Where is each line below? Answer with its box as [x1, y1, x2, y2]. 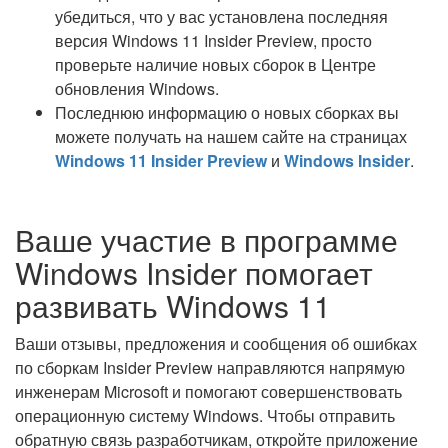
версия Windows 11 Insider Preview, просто [55, 29, 372, 52]
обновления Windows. [55, 77, 219, 100]
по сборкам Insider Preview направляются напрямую [15, 356, 405, 379]
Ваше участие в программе [15, 218, 398, 261]
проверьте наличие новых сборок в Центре [55, 53, 376, 76]
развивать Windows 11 [15, 284, 331, 327]
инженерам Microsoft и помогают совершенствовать [15, 380, 402, 403]
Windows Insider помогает [15, 251, 373, 294]
